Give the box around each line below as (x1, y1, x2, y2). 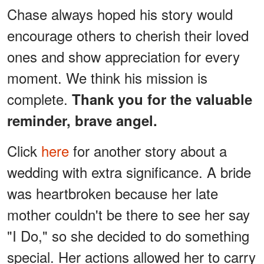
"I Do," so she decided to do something (7, 225, 249, 246)
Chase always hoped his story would (7, 3, 233, 24)
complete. (7, 88, 72, 109)
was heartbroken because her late (7, 182, 218, 203)
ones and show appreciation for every (7, 45, 240, 67)
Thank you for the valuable (72, 88, 252, 109)
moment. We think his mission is (7, 67, 207, 88)
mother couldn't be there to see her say (7, 203, 250, 225)
